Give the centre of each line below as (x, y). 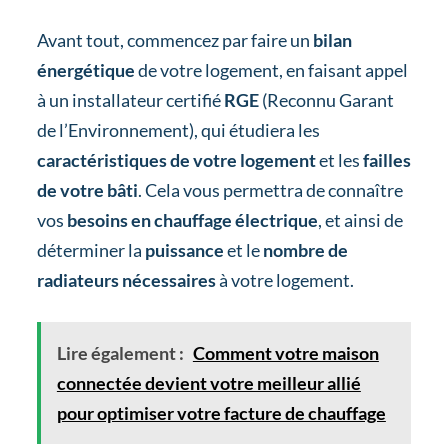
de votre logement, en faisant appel (272, 69)
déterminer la (89, 249)
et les (337, 159)
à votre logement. (286, 279)
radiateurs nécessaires (127, 279)
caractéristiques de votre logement (176, 159)
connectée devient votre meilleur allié (208, 382)
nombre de (305, 249)
